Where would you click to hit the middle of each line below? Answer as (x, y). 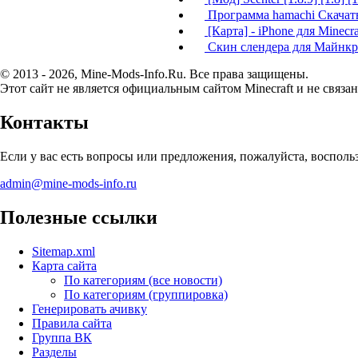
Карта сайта (64, 265)
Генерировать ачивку (89, 308)
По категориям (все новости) (143, 280)
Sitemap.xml (64, 251)
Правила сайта (72, 323)
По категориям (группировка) (146, 294)
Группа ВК (62, 337)
